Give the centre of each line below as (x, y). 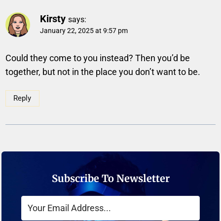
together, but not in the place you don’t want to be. (103, 72)
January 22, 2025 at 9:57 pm (84, 31)
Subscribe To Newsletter (110, 178)
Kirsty (53, 18)
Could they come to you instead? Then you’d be (98, 58)
